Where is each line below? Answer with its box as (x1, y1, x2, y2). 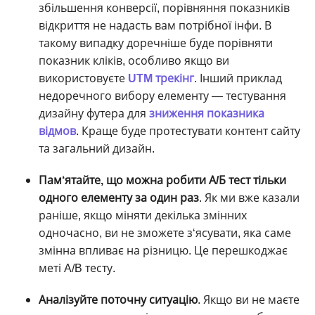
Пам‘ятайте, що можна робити (39, 172, 209, 188)
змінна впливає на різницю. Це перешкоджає (39, 243, 288, 258)
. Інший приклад (194, 70, 282, 86)
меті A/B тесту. (39, 260, 118, 276)
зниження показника (149, 105, 264, 121)
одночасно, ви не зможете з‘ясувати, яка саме (39, 225, 291, 240)
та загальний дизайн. (39, 141, 155, 156)
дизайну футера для (39, 105, 149, 121)
